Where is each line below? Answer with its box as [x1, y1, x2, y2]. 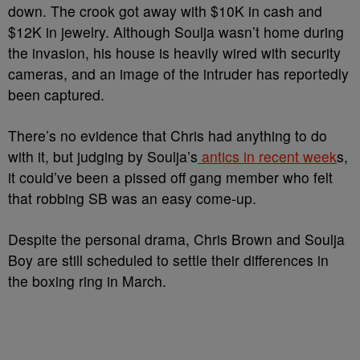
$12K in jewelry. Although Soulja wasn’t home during [8, 22, 344, 42]
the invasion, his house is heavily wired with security [8, 43, 341, 63]
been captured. [8, 84, 104, 104]
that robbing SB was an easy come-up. [8, 188, 256, 208]
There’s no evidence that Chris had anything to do [8, 125, 327, 145]
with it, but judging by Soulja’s [8, 146, 198, 166]
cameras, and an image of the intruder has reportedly [8, 63, 349, 84]
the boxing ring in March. [8, 271, 166, 291]
